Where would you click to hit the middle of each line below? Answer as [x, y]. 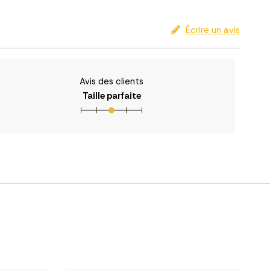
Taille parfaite [111, 96]
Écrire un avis [213, 30]
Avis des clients [112, 82]
